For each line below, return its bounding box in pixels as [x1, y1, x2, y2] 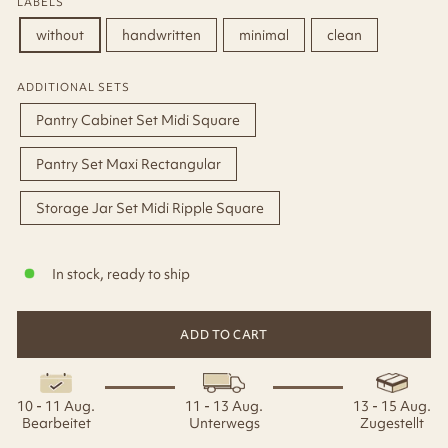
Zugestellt [360, 414, 424, 432]
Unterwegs [188, 414, 260, 432]
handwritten [122, 26, 201, 44]
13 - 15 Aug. [353, 397, 431, 415]
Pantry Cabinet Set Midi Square [36, 111, 240, 129]
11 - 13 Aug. [185, 397, 263, 415]
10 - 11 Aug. [17, 397, 95, 415]
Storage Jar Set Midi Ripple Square [36, 199, 264, 217]
